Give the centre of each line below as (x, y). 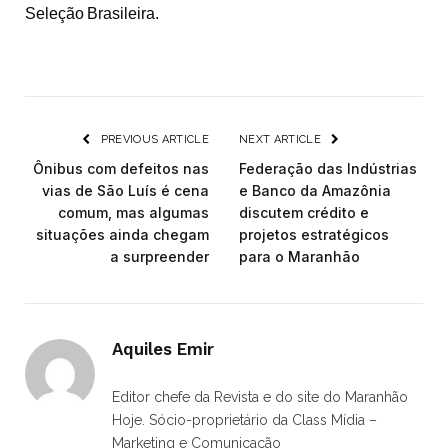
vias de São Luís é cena (125, 191)
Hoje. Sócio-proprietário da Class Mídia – (244, 420)
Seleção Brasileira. (92, 13)
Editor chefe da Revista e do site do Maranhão (260, 397)
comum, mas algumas (133, 213)
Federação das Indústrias (328, 169)
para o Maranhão (299, 257)
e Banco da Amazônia (315, 191)
